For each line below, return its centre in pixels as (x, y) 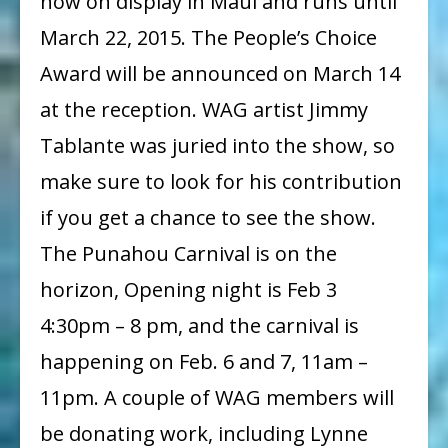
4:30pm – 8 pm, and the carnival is (199, 325)
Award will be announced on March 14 (220, 73)
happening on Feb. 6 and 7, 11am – (204, 361)
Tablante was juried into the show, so (217, 145)
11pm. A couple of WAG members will (217, 397)
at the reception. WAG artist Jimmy (204, 109)
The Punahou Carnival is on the (188, 253)
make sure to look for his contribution (221, 181)
